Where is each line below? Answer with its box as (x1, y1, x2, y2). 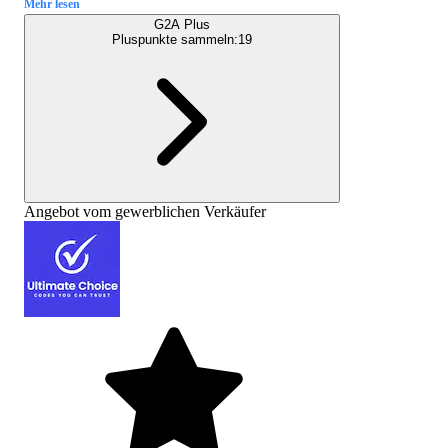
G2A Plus (154, 17, 210, 33)
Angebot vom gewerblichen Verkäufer (24, 203, 266, 221)
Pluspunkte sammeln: (112, 32, 238, 48)
